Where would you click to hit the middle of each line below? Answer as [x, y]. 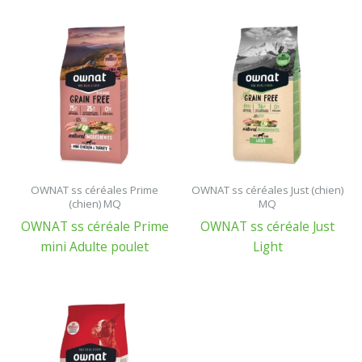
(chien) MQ [95, 204]
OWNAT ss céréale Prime [95, 226]
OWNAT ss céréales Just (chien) [267, 190]
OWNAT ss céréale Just [267, 226]
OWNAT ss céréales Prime [95, 190]
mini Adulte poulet [95, 246]
